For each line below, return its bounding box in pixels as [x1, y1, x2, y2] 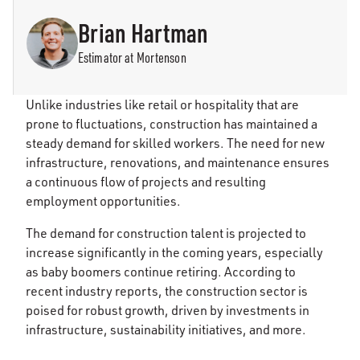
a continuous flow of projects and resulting [26, 173, 266, 190]
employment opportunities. [26, 192, 181, 209]
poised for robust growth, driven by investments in [26, 301, 309, 318]
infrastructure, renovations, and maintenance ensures [26, 153, 329, 170]
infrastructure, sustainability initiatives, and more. [26, 321, 306, 337]
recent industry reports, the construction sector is [26, 282, 308, 299]
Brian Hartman [78, 15, 209, 49]
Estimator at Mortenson [78, 47, 186, 66]
